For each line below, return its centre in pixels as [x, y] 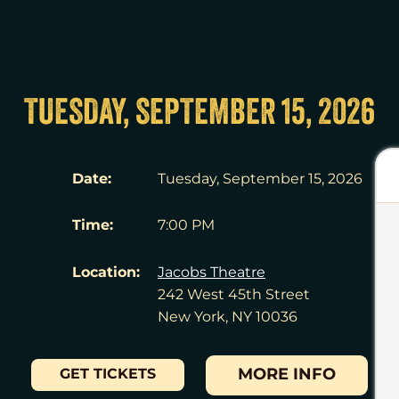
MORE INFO [287, 375]
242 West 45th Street [234, 295]
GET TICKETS [108, 375]
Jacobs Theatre [212, 273]
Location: [106, 273]
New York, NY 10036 [228, 317]
